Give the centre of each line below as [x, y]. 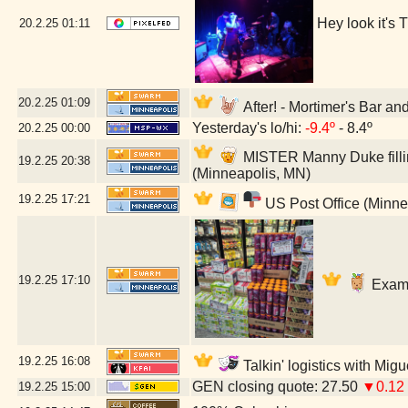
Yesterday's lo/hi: [249, 128]
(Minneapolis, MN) [251, 173]
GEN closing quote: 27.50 [277, 387]
